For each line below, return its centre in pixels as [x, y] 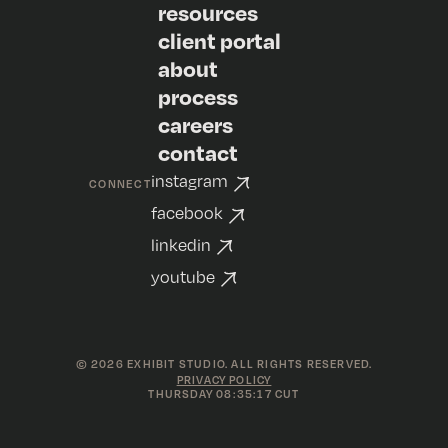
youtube [182, 276]
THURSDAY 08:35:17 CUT [224, 394]
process [198, 95]
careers [196, 123]
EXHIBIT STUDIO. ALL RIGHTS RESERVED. [248, 364]
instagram [189, 181]
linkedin [180, 244]
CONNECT [120, 183]
